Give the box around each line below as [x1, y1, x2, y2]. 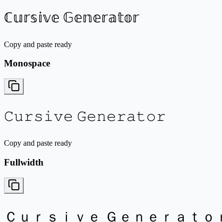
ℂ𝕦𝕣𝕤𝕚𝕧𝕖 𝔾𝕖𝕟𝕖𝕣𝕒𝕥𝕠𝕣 [4, 9, 139, 25]
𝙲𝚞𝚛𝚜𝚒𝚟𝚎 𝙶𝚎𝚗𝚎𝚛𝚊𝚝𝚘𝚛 [4, 109, 166, 124]
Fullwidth [4, 157, 44, 167]
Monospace [4, 58, 50, 69]
